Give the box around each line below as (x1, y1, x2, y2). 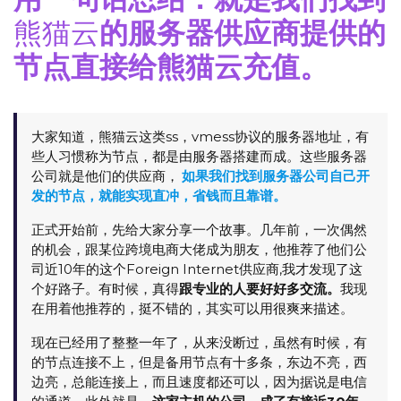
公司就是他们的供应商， (31, 167, 179, 184)
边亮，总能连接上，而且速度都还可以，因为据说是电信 (31, 373, 367, 390)
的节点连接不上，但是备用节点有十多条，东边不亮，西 (31, 354, 367, 371)
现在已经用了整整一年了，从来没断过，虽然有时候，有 (31, 334, 367, 351)
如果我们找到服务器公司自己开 (182, 167, 370, 184)
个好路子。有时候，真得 (31, 280, 179, 297)
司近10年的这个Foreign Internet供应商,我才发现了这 (31, 260, 363, 277)
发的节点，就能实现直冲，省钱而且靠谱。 (31, 187, 286, 204)
